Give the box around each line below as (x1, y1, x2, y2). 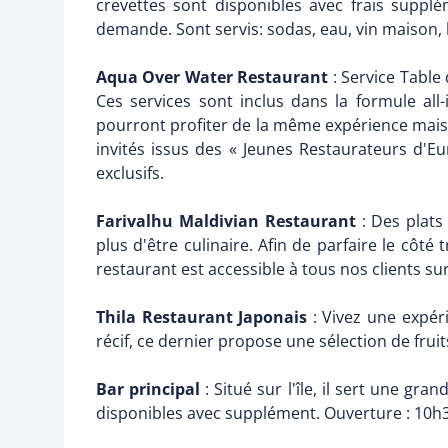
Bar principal (96, 378, 201, 401)
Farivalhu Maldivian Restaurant (96, 210, 356, 233)
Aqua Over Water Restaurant (96, 66, 329, 89)
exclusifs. (96, 162, 164, 185)
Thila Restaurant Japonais (96, 306, 308, 329)
